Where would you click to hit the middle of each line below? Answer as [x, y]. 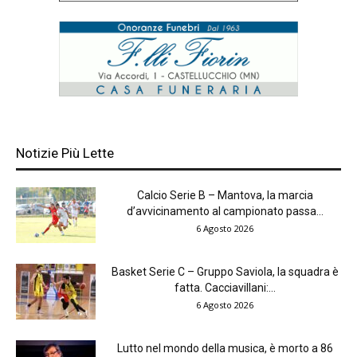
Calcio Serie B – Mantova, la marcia [225, 196]
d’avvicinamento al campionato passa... [225, 212]
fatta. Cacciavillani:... [225, 288]
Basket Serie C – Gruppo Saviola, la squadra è [225, 272]
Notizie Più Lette [65, 153]
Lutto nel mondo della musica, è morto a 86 [225, 349]
